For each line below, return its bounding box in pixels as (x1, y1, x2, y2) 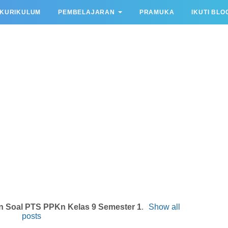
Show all (149, 202, 181, 211)
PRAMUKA (139, 9, 175, 16)
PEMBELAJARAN (58, 9, 115, 16)
